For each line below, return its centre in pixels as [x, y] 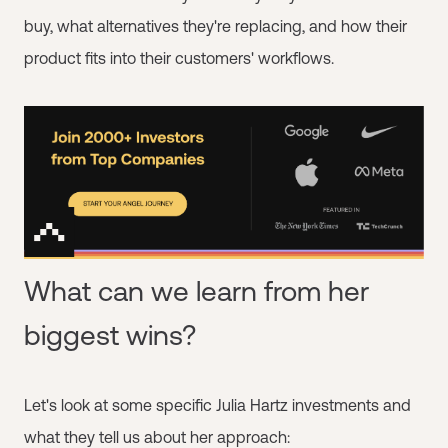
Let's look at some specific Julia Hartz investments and [217, 404]
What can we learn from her [196, 290]
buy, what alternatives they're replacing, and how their [215, 26]
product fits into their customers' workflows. [179, 58]
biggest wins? [110, 334]
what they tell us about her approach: [157, 436]
